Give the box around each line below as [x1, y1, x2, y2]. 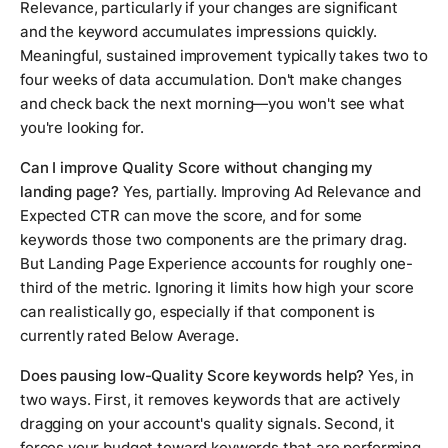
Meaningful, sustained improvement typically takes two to [20, 46, 428, 66]
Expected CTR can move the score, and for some [20, 206, 363, 226]
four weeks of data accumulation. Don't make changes [20, 70, 402, 90]
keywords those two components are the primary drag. [20, 230, 407, 250]
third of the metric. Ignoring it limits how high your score [20, 278, 415, 298]
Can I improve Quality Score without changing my [20, 158, 373, 178]
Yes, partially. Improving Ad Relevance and [119, 182, 421, 202]
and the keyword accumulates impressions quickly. [20, 22, 377, 42]
